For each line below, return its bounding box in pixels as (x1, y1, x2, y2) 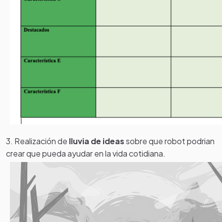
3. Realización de (6, 135, 67, 146)
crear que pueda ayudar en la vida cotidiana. (6, 148, 166, 159)
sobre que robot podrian (124, 135, 215, 146)
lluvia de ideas (67, 135, 124, 146)
